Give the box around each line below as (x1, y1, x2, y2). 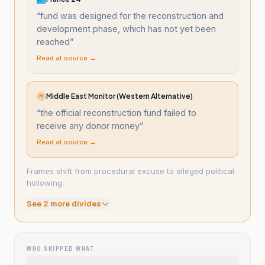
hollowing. (27, 178, 64, 188)
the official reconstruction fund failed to (40, 108, 196, 118)
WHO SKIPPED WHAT (27, 245, 95, 253)
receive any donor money (37, 121, 140, 131)
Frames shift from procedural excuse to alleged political (27, 166, 234, 176)
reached (37, 37, 70, 47)
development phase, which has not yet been (37, 24, 216, 34)
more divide (49, 199, 96, 208)
